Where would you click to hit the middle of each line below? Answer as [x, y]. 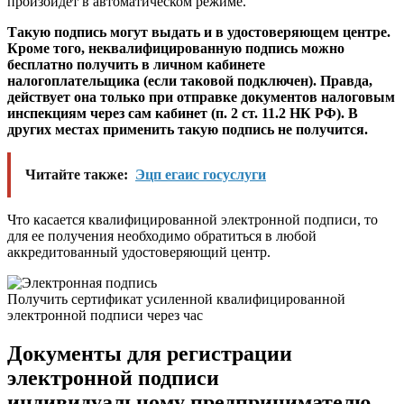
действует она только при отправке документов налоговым [201, 97]
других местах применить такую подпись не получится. [188, 130]
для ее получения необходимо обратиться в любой [162, 236]
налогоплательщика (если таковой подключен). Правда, [190, 81]
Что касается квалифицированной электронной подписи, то [193, 220]
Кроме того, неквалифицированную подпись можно [176, 49]
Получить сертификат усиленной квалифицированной [176, 299]
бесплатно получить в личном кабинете [136, 65]
